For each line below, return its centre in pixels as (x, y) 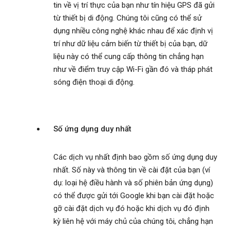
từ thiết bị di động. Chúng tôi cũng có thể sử (128, 18)
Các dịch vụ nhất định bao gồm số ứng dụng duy (135, 157)
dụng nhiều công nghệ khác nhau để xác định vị (133, 31)
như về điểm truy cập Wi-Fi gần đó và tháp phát (133, 70)
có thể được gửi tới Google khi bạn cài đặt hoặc (134, 196)
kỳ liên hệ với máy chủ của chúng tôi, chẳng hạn (133, 222)
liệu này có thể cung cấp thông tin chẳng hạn (129, 57)
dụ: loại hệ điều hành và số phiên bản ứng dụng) (133, 183)
